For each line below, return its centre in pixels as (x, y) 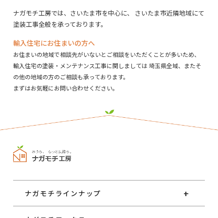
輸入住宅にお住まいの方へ (54, 43)
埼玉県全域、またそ (174, 65)
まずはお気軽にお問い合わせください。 (65, 88)
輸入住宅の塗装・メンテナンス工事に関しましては (80, 65)
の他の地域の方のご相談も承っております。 (71, 76)
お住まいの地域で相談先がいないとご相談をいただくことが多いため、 (106, 54)
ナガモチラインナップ (63, 193)
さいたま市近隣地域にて (169, 13)
